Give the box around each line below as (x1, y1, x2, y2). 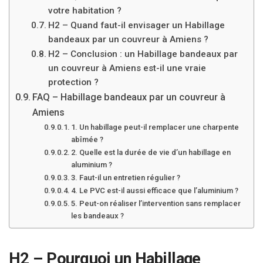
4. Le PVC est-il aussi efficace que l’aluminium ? (71, 186, 239, 195)
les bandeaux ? (71, 211, 124, 220)
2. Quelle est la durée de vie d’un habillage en (71, 148, 231, 157)
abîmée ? (71, 135, 104, 144)
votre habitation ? (48, 5, 122, 16)
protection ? (48, 77, 99, 87)
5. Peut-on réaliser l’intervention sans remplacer (71, 199, 241, 208)
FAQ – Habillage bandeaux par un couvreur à (32, 92, 226, 103)
